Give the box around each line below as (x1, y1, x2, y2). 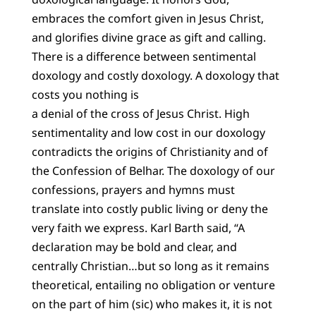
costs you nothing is (31, 86, 139, 102)
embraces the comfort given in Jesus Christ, (31, 10, 264, 26)
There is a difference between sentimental (31, 48, 256, 64)
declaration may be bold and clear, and (31, 238, 237, 255)
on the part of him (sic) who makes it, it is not (31, 296, 272, 312)
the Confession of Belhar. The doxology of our (31, 162, 275, 178)
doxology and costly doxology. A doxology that (31, 67, 279, 83)
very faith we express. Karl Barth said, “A (31, 219, 245, 236)
